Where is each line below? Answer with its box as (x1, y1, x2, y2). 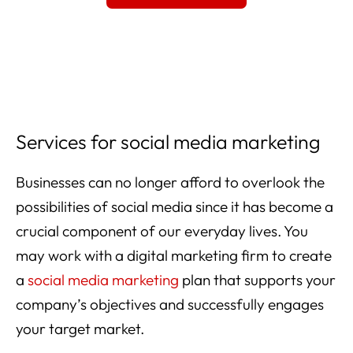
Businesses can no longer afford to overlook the (16, 173, 325, 192)
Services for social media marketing (16, 129, 321, 155)
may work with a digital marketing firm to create (16, 246, 332, 266)
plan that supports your (182, 270, 336, 290)
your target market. (16, 319, 144, 339)
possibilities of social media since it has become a (16, 197, 333, 217)
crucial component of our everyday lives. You (16, 221, 308, 241)
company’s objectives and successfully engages (16, 295, 324, 314)
